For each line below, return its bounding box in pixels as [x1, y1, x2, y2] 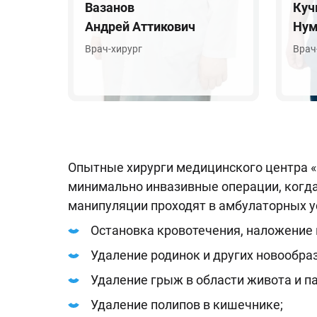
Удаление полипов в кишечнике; [91, 297, 283, 312]
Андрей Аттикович [85, 19, 195, 34]
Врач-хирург [85, 43, 142, 54]
